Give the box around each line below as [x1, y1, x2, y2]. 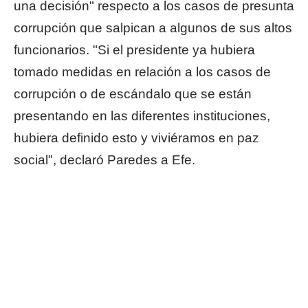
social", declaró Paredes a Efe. [14, 153, 195, 167]
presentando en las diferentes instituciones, [14, 109, 270, 123]
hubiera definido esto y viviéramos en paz [14, 131, 259, 145]
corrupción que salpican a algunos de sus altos [14, 21, 292, 35]
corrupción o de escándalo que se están [14, 87, 252, 101]
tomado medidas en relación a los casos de [14, 65, 271, 79]
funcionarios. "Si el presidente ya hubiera [14, 43, 255, 57]
